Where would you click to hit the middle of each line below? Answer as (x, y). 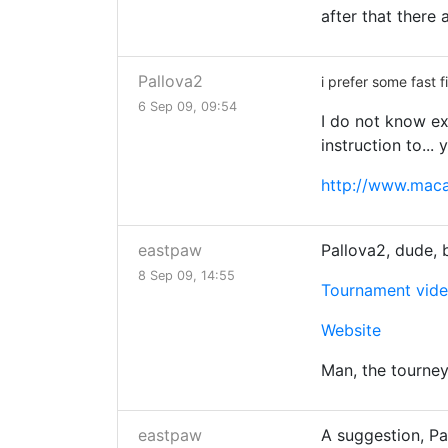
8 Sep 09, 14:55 (186, 276)
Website (351, 330)
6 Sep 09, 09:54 (187, 107)
